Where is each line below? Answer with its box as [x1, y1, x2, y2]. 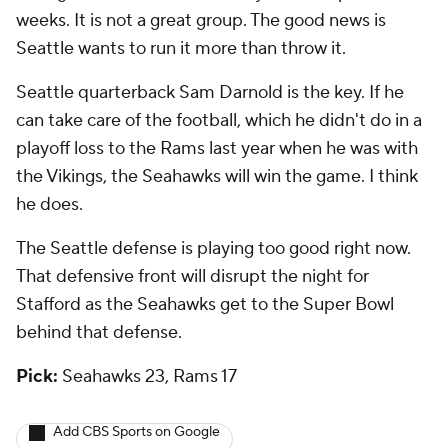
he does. [16, 193, 87, 217]
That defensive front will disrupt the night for [16, 265, 369, 289]
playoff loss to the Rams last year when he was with [16, 137, 418, 161]
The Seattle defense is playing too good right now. [16, 237, 411, 261]
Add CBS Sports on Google [53, 423, 220, 442]
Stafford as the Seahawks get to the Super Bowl [16, 293, 394, 317]
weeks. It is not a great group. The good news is [16, 9, 386, 33]
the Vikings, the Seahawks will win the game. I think [16, 165, 418, 189]
